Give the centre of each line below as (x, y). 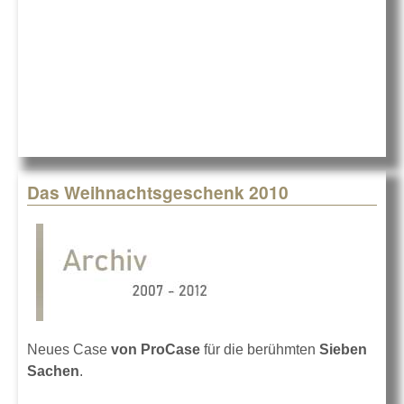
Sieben (343, 350)
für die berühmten (262, 350)
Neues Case (69, 350)
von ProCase (157, 350)
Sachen (53, 372)
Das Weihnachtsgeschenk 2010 (158, 193)
